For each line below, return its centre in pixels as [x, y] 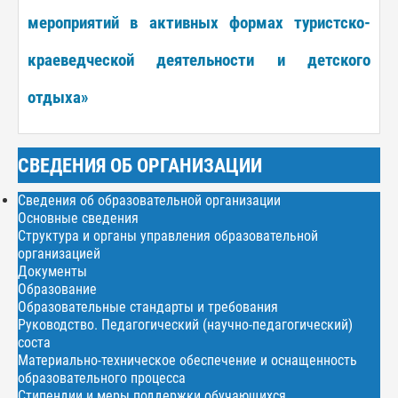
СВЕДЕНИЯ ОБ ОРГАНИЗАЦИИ [140, 165]
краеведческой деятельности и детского [199, 60]
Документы [52, 271]
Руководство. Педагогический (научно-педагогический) [185, 325]
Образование [57, 289]
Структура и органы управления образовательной [168, 236]
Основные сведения [78, 218]
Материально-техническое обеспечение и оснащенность [187, 360]
